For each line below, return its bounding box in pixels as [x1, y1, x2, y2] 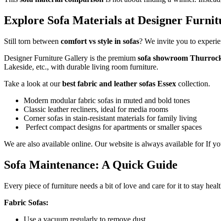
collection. [176, 79, 210, 88]
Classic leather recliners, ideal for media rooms [24, 105, 168, 113]
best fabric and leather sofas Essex [60, 79, 176, 88]
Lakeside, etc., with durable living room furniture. [4, 62, 158, 71]
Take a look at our [4, 79, 60, 88]
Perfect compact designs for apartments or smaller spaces [24, 122, 202, 131]
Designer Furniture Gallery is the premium [4, 53, 138, 62]
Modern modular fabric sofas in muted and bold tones [24, 96, 190, 105]
